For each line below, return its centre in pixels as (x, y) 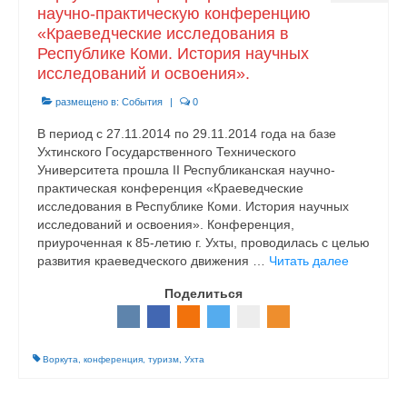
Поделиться (203, 293)
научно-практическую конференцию (174, 14)
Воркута (60, 359)
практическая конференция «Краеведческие (170, 188)
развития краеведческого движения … (153, 261)
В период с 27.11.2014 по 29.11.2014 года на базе (187, 134)
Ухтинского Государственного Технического (167, 152)
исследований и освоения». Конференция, (166, 224)
